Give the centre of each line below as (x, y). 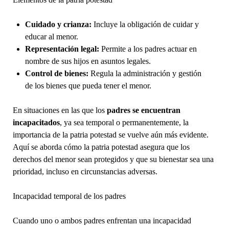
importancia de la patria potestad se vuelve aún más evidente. (110, 134)
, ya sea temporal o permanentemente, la (124, 122)
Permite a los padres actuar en (148, 49)
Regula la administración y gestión (145, 73)
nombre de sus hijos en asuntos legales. (88, 61)
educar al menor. (51, 36)
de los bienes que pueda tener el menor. (88, 85)
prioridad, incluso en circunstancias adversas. (85, 171)
